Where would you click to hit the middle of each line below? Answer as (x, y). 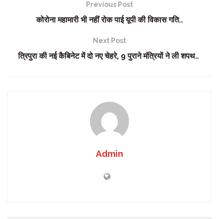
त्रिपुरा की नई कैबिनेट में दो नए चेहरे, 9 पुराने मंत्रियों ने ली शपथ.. (109, 56)
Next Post (109, 40)
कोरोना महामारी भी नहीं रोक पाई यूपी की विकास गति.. (109, 20)
